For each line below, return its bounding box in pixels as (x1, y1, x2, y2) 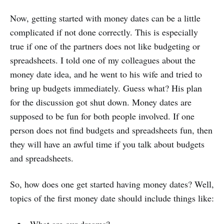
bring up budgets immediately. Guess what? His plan (10, 82, 202, 94)
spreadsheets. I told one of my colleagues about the (10, 54, 195, 66)
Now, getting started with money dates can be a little (10, 12, 200, 24)
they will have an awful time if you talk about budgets (10, 138, 204, 150)
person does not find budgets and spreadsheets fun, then (10, 124, 212, 136)
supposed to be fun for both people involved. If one (10, 110, 194, 122)
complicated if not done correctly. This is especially (10, 26, 198, 38)
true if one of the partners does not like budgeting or (10, 40, 200, 52)
